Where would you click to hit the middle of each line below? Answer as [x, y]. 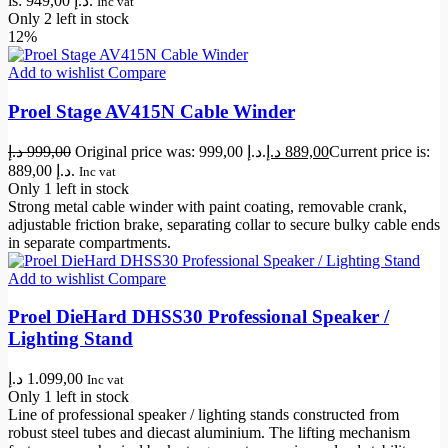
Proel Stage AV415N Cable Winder [151, 111]
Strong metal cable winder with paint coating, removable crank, [207, 206]
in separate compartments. [89, 242]
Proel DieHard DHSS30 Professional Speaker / [198, 317]
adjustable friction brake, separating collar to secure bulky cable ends [224, 224]
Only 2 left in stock [68, 19]
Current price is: [379, 151]
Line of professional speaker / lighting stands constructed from [203, 415]
